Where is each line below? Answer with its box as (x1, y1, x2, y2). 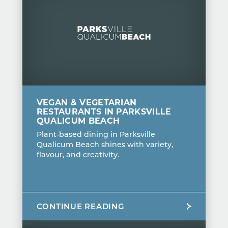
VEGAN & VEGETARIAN (36, 96, 137, 107)
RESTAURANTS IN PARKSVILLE (36, 105, 172, 117)
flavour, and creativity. (36, 149, 119, 159)
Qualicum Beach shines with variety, (36, 139, 173, 149)
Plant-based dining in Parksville (36, 129, 155, 139)
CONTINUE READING (36, 201, 125, 211)
